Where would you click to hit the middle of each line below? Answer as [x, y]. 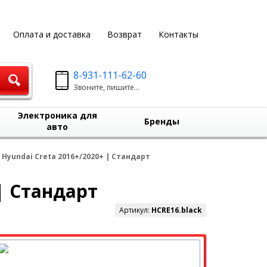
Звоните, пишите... [107, 87]
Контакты [178, 34]
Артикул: [135, 210]
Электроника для [57, 115]
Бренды [162, 121]
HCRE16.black [177, 210]
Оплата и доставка [52, 34]
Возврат [124, 34]
